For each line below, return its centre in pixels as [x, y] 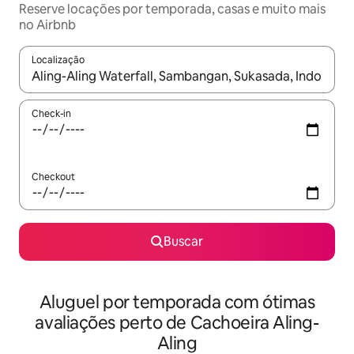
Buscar [183, 241]
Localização [58, 60]
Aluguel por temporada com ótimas [177, 302]
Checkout [53, 177]
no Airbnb [47, 25]
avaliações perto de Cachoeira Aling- [177, 323]
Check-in [51, 114]
